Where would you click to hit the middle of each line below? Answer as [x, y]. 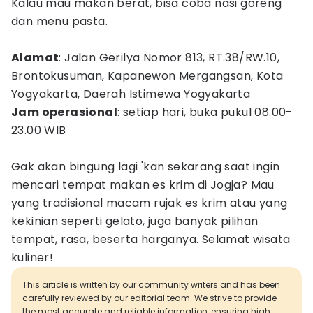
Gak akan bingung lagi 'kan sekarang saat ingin [146, 167]
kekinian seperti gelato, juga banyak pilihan [135, 221]
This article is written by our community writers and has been [151, 285]
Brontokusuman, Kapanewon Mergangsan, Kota [147, 76]
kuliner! [32, 257]
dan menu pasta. [61, 21]
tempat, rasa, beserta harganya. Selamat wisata [151, 239]
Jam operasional [64, 112]
